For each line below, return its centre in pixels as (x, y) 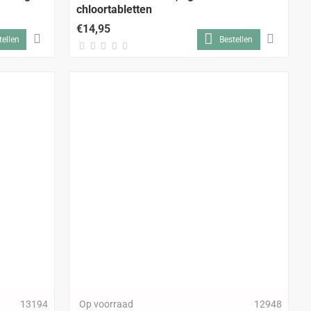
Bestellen (236, 39)
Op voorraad (107, 304)
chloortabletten (115, 9)
